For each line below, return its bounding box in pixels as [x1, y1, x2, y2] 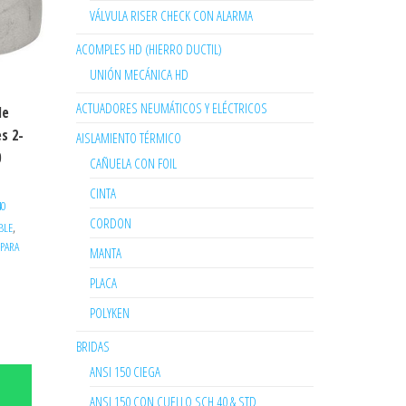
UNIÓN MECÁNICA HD [89, 65, 188, 83]
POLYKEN [89, 304, 130, 322]
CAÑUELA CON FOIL [89, 154, 177, 172]
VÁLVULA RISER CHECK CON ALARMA [89, 6, 253, 24]
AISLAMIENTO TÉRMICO [75, 129, 181, 147]
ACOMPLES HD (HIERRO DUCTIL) [75, 40, 222, 58]
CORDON [89, 214, 131, 232]
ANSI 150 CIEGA [89, 362, 160, 381]
